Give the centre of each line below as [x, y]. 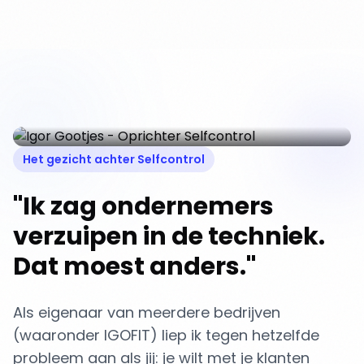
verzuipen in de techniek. [169, 236]
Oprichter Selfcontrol [105, 106]
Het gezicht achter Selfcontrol [114, 159]
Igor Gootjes [88, 87]
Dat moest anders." [134, 266]
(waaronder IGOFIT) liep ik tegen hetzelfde [166, 335]
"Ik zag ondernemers [143, 206]
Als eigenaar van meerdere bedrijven [147, 312]
